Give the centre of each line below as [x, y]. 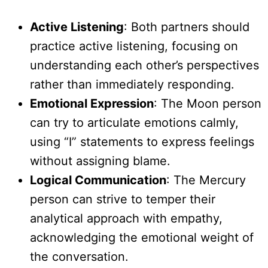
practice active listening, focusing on [134, 46]
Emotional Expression [92, 104]
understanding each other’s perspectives [144, 66]
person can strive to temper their [123, 200]
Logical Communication [98, 180]
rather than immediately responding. [132, 85]
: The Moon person [208, 104]
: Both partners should [187, 27]
